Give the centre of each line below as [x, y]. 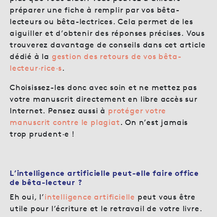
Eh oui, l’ [27, 197]
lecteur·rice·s [36, 68]
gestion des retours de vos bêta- [116, 56]
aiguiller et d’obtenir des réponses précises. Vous [107, 33]
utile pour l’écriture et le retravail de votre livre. [106, 208]
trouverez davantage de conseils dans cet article [108, 45]
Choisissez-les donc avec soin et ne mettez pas [103, 87]
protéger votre [137, 110]
